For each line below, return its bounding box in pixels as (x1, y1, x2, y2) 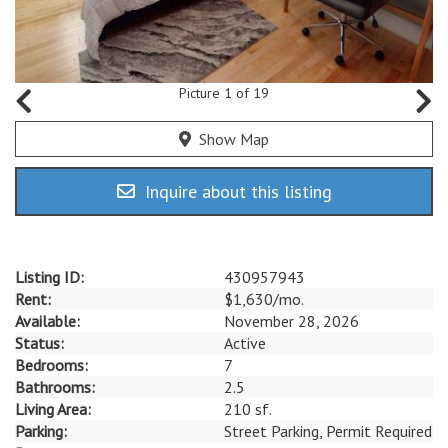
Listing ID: (15, 266, 84, 287)
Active (224, 332, 266, 353)
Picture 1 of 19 (179, 83, 269, 102)
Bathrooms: (15, 376, 95, 397)
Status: (15, 332, 64, 353)
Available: (15, 310, 80, 331)
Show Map (191, 128, 269, 149)
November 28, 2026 (224, 310, 359, 331)
